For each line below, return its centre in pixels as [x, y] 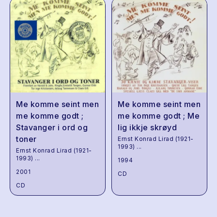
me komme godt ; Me [159, 116]
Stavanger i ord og [52, 127]
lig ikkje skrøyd [147, 127]
